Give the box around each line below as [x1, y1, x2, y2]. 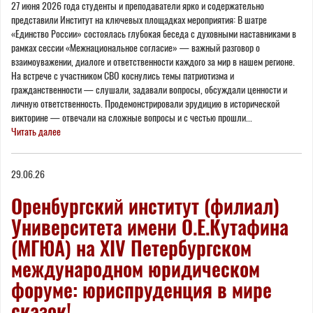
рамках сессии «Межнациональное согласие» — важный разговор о [11, 41, 260, 54]
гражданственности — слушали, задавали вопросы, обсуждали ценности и [11, 82, 287, 96]
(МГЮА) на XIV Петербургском [11, 234, 252, 261]
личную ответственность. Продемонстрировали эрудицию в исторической [11, 96, 279, 110]
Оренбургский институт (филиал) [11, 192, 279, 219]
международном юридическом [11, 255, 260, 282]
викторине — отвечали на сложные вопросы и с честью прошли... [11, 110, 252, 124]
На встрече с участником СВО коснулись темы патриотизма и [11, 68, 234, 82]
